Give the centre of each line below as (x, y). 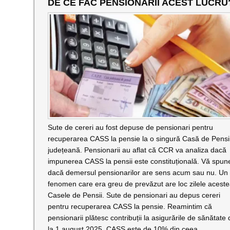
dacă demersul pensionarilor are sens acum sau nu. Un (138, 172)
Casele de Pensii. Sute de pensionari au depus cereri (134, 195)
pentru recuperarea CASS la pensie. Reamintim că (130, 206)
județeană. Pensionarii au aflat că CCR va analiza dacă (137, 150)
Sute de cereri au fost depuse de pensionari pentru (130, 127)
